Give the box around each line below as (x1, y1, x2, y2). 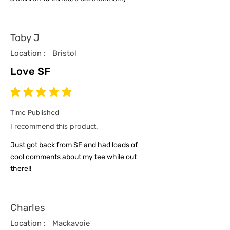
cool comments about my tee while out (10, 152, 137, 162)
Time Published (10, 108, 59, 117)
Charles (10, 202, 45, 214)
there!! (10, 164, 31, 174)
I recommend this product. (10, 122, 98, 131)
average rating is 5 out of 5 (10, 91, 90, 101)
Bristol (52, 49, 76, 59)
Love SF (10, 65, 50, 78)
